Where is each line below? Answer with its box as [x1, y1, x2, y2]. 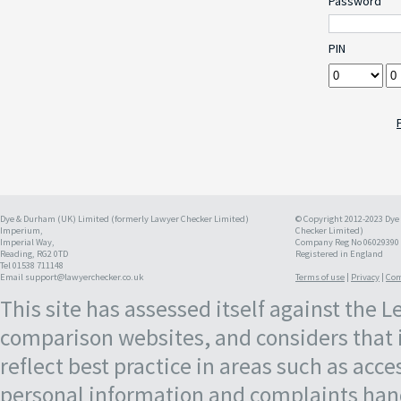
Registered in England [295, 248, 383, 260]
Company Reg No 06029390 [295, 236, 399, 248]
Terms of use [295, 271, 345, 283]
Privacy [351, 271, 380, 283]
